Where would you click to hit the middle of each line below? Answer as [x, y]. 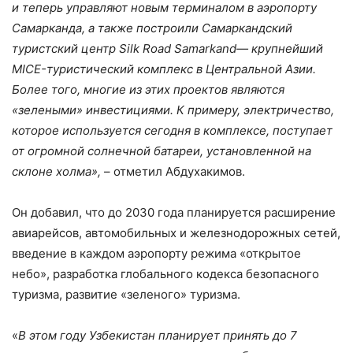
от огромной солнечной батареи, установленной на [162, 150]
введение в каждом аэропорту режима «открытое [156, 253]
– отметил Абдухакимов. [173, 171]
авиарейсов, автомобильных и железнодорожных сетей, [176, 232]
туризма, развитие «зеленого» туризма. [126, 294]
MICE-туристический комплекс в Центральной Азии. [164, 69]
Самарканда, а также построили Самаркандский [152, 28]
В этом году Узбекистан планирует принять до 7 [158, 335]
